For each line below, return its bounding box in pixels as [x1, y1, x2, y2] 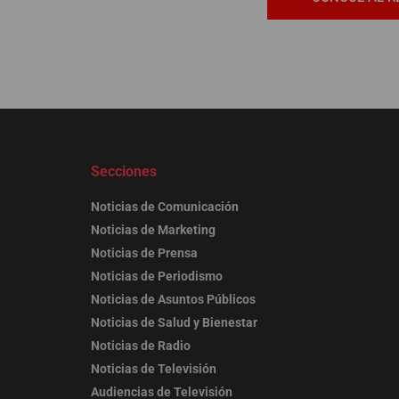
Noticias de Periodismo [91, 269, 223, 284]
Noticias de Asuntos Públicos [91, 292, 256, 307]
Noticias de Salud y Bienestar [91, 315, 257, 330]
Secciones [91, 163, 157, 181]
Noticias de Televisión [91, 362, 216, 377]
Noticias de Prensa [91, 246, 198, 261]
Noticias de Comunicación [91, 199, 239, 215]
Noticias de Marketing [91, 223, 216, 238]
